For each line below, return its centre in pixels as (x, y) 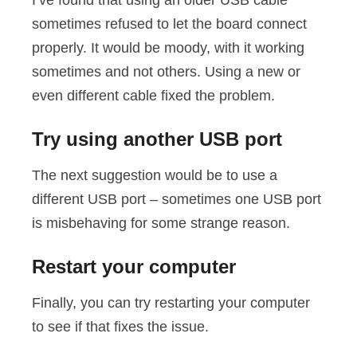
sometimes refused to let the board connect (169, 24)
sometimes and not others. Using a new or (166, 72)
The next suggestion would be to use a (155, 176)
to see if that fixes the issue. (120, 327)
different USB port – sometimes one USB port (177, 200)
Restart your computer (134, 267)
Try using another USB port (157, 139)
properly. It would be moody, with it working (168, 48)
